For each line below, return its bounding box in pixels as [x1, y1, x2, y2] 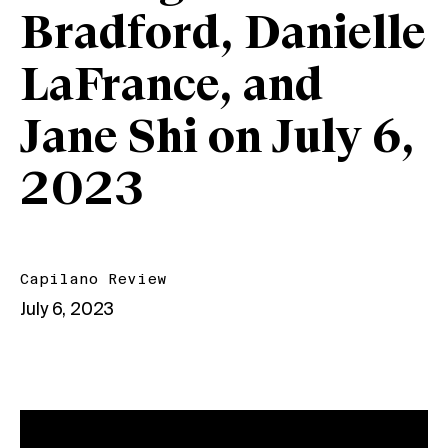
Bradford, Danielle [20, 12, 426, 60]
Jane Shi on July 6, [20, 116, 415, 164]
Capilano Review [20, 272, 167, 288]
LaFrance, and [20, 64, 323, 112]
